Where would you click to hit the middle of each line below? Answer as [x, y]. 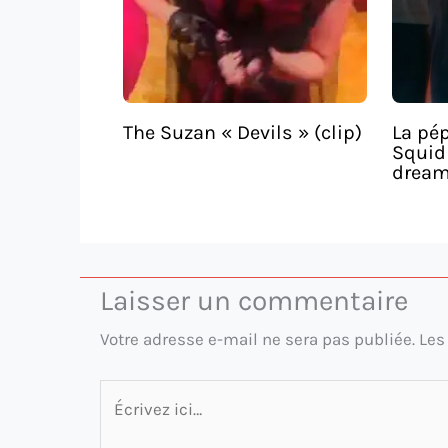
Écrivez [127, 394]
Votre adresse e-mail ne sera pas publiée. [257, 338]
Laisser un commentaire [254, 300]
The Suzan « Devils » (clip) [242, 133]
